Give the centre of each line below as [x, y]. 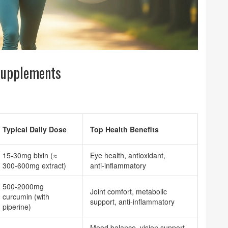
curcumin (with [26, 196]
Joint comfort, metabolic [129, 191]
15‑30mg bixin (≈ [30, 155]
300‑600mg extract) [34, 165]
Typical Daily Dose [35, 129]
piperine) [17, 207]
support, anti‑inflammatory [132, 202]
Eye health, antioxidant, [128, 155]
